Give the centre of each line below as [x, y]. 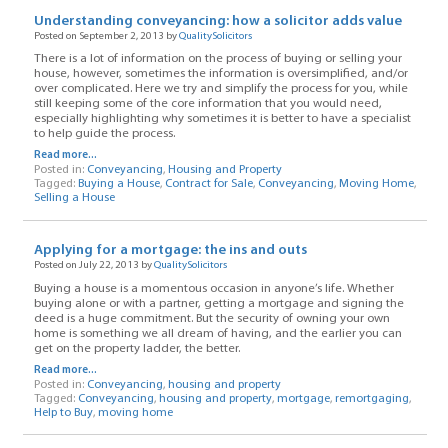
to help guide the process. [104, 134]
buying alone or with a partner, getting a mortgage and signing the [218, 303]
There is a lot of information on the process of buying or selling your [217, 59]
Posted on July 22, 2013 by [93, 266]
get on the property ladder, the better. [136, 348]
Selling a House [74, 198]
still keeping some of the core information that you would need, [207, 104]
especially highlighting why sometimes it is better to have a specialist [222, 119]
